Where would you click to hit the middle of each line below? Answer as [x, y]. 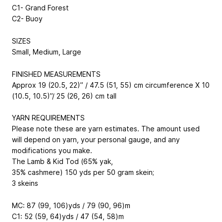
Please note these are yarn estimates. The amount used [106, 129]
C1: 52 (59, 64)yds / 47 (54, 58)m [68, 217]
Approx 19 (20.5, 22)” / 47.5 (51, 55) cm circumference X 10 [111, 85]
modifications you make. [52, 151]
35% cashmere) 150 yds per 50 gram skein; [83, 172]
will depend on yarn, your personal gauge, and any [96, 140]
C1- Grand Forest [40, 8]
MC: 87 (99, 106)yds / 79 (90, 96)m [71, 206]
